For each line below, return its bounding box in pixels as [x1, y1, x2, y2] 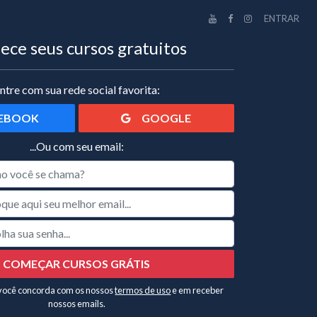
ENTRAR [264, 13, 299, 25]
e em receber [171, 284, 224, 296]
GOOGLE [142, 110, 192, 125]
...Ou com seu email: [29, 139, 124, 153]
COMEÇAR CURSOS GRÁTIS [3, 256, 151, 270]
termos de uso [115, 284, 171, 296]
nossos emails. [47, 297, 105, 309]
